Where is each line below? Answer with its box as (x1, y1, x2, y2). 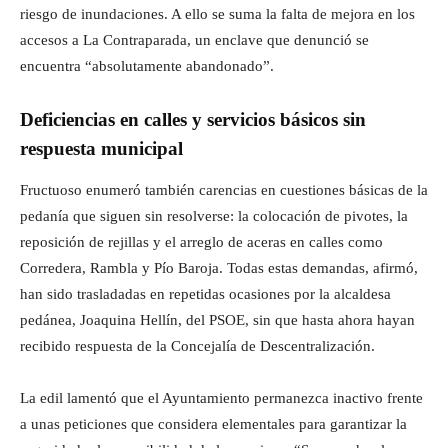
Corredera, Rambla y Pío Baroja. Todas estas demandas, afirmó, (20, 259, 418, 276)
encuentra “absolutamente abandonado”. (20, 57, 274, 74)
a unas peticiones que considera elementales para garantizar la (20, 415, 407, 432)
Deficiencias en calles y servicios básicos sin (20, 108, 366, 130)
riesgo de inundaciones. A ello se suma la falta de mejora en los (20, 5, 415, 22)
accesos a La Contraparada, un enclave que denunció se (20, 31, 369, 48)
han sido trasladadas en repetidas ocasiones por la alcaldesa (20, 285, 391, 302)
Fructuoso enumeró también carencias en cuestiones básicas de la (20, 181, 428, 198)
